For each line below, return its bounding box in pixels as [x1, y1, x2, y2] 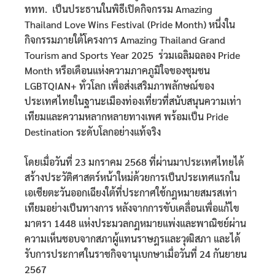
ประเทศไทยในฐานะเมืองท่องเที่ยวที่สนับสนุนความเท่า [25, 95, 241, 108]
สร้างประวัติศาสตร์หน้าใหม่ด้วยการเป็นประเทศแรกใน [25, 171, 240, 184]
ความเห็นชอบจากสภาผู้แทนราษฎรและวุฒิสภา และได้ [25, 232, 241, 246]
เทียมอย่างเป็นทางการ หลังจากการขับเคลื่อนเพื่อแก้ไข [25, 201, 239, 215]
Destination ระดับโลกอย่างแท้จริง [25, 125, 161, 139]
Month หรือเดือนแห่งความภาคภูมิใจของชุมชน [25, 64, 210, 77]
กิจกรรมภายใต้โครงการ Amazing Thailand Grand [25, 33, 225, 47]
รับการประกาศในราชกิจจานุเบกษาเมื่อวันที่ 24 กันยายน [25, 247, 247, 261]
